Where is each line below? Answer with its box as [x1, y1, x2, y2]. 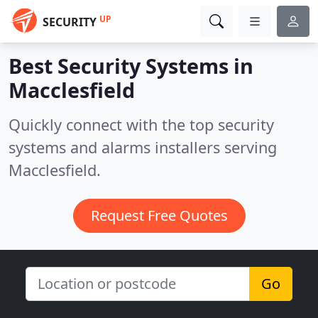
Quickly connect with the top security [9, 114, 274, 135]
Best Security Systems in [9, 52, 253, 79]
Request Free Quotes [90, 206, 228, 225]
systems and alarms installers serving [9, 137, 277, 158]
